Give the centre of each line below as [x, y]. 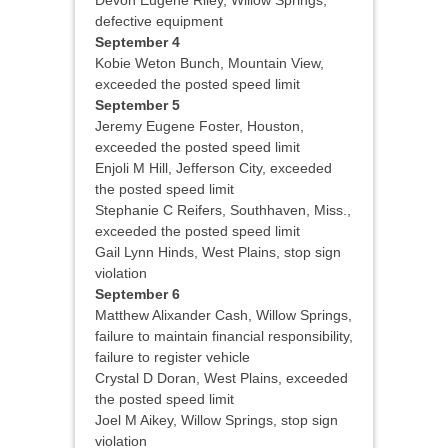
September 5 [137, 105]
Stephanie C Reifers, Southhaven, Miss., [223, 210]
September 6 [137, 294]
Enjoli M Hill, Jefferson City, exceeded [213, 168]
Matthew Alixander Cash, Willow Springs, [223, 315]
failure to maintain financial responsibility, [224, 336]
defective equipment [159, 21]
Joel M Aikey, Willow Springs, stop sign [216, 420]
